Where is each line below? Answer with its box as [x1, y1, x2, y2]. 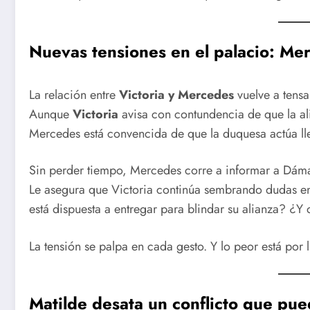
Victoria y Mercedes [119, 85, 234, 104]
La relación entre [29, 85, 119, 104]
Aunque [29, 104, 73, 123]
